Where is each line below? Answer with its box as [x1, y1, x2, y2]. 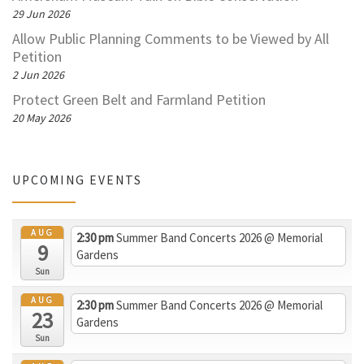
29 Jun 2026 [12, 6, 70, 22]
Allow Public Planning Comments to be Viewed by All [12, 29, 329, 49]
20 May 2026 [12, 110, 71, 126]
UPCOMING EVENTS [12, 171, 142, 188]
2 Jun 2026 [12, 67, 64, 83]
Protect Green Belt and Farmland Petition [12, 90, 266, 110]
